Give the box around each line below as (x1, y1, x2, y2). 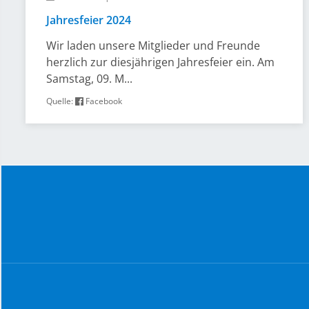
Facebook (83, 95, 122, 107)
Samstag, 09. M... (46, 71, 132, 86)
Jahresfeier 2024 (46, 12, 131, 28)
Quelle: (46, 95, 75, 107)
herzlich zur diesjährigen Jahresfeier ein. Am (46, 54, 275, 70)
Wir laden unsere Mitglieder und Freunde (46, 38, 260, 53)
